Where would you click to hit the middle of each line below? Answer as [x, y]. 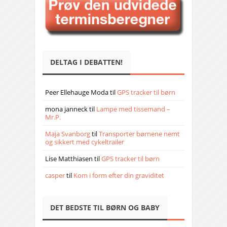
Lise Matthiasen [69, 159]
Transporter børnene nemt [139, 134]
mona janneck [66, 109]
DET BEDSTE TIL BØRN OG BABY [105, 208]
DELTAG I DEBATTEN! [86, 62]
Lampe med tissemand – [133, 109]
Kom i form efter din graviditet [119, 176]
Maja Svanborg [68, 134]
